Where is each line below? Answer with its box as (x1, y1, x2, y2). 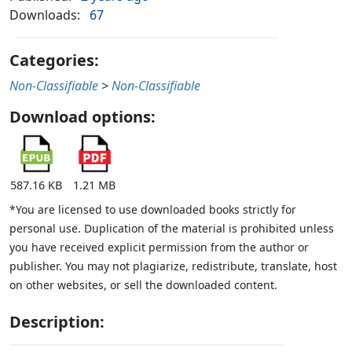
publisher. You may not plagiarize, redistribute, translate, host (9, 258, 337, 274)
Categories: (9, 49, 99, 71)
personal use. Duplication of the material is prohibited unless (9, 221, 334, 236)
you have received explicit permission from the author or (9, 240, 309, 255)
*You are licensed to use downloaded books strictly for (9, 202, 296, 218)
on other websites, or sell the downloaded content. (9, 277, 277, 293)
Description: (9, 311, 104, 333)
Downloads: (9, 6, 80, 24)
